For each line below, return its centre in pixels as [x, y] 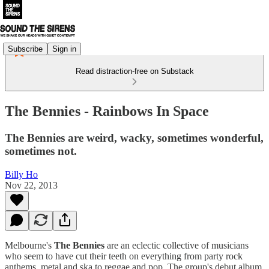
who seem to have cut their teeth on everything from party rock [124, 256]
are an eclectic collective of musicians [177, 245]
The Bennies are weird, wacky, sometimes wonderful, [134, 138]
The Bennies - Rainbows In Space [107, 111]
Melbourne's [29, 245]
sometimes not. [41, 151]
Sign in [64, 49]
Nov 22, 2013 [31, 185]
